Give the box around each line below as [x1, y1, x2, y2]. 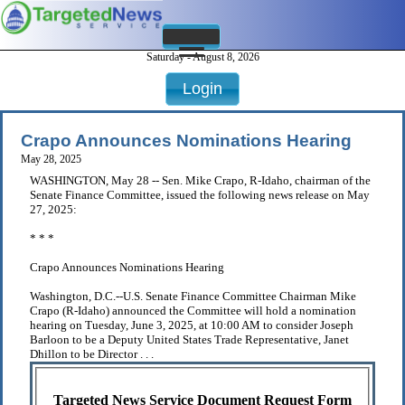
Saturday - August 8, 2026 [146, 51, 259, 64]
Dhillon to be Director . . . [30, 347, 154, 362]
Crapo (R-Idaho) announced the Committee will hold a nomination [30, 304, 356, 318]
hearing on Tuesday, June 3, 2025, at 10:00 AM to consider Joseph [30, 318, 353, 333]
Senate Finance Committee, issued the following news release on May [30, 188, 370, 202]
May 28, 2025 [21, 153, 81, 166]
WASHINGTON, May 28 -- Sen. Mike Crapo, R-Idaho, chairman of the [30, 174, 371, 188]
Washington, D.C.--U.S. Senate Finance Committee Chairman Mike [30, 289, 356, 304]
